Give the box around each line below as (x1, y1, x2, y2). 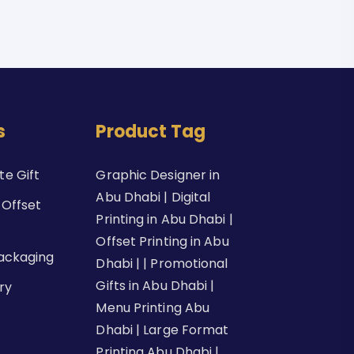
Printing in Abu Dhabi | (96, 210, 233, 228)
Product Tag (96, 119, 206, 144)
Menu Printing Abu (96, 299, 210, 317)
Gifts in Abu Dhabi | (96, 277, 215, 295)
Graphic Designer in (96, 166, 220, 184)
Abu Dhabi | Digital (96, 188, 211, 206)
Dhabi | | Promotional (96, 254, 228, 273)
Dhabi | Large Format (96, 321, 229, 339)
